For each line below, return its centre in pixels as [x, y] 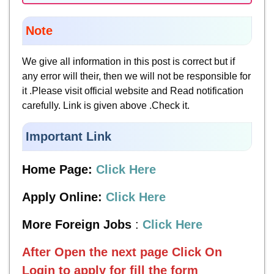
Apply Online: [64, 197]
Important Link [68, 136]
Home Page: [59, 169]
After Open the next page [95, 252]
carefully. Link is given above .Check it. [106, 105]
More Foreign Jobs [77, 224]
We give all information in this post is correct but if [128, 61]
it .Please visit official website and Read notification [133, 91]
